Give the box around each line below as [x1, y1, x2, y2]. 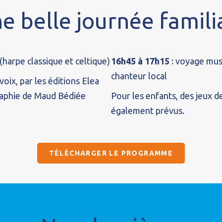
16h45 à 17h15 [111, 56, 169, 66]
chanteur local [111, 71, 167, 81]
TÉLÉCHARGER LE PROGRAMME [49, 149, 173, 157]
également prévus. [111, 106, 184, 115]
